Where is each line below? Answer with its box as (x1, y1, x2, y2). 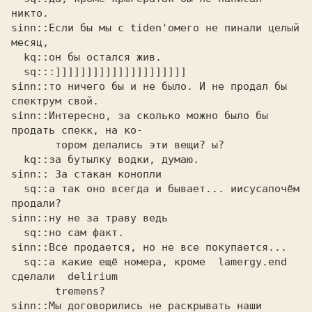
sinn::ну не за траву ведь (11, 212, 174, 224)
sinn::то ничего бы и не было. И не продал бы (11, 80, 287, 93)
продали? (11, 197, 61, 210)
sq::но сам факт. (11, 226, 24, 239)
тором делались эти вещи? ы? (11, 139, 55, 151)
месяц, (11, 36, 55, 49)
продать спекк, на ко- (11, 124, 149, 136)
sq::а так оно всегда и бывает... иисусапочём (11, 182, 24, 195)
